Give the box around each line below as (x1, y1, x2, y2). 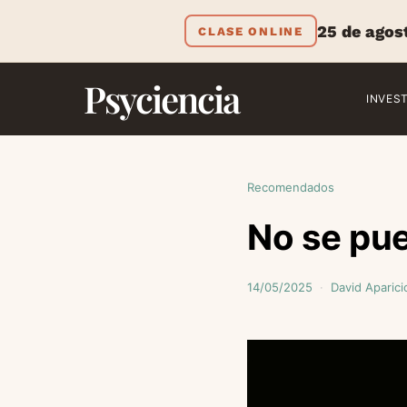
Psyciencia (84, 74, 239, 123)
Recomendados (247, 180, 334, 194)
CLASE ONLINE (198, 24, 303, 38)
